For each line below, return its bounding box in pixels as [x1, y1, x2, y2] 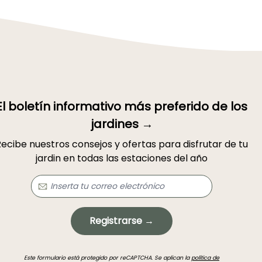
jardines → [90, 115, 153, 132]
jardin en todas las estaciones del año [36, 151, 208, 165]
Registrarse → [89, 213, 154, 227]
